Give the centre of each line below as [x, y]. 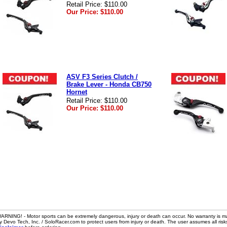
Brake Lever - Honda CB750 [109, 84]
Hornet [77, 92]
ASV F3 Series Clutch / [102, 77]
